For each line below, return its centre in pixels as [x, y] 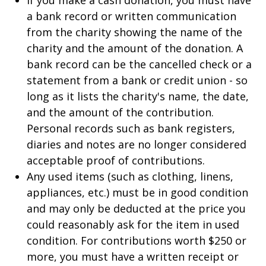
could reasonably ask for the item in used [133, 224]
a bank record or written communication [132, 16]
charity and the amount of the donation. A [135, 48]
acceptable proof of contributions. [116, 160]
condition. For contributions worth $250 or [137, 240]
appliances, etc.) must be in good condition [137, 192]
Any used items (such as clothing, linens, [130, 176]
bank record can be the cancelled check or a [139, 64]
